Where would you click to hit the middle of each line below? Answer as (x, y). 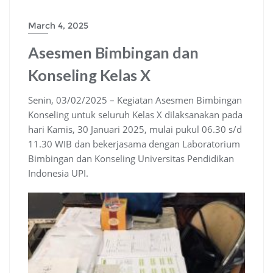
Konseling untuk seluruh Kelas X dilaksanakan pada (135, 115)
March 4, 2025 (58, 26)
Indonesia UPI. (58, 173)
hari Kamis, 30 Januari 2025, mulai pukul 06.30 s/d (135, 129)
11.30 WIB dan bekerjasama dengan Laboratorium (134, 144)
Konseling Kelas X (89, 75)
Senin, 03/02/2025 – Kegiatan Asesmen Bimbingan (135, 100)
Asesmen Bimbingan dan (113, 53)
